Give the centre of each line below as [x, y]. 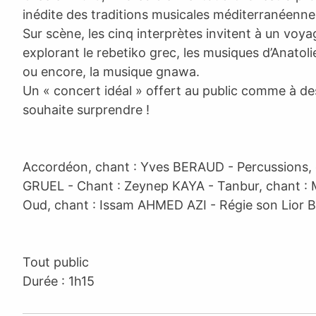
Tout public [56, 262]
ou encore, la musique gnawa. [111, 71]
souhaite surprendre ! [86, 109]
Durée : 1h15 [59, 281]
